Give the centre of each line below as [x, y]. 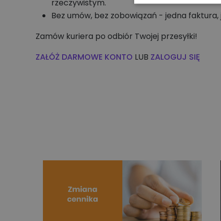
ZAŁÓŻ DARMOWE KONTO [84, 57]
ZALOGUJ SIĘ [175, 57]
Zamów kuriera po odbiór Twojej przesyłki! [116, 36]
